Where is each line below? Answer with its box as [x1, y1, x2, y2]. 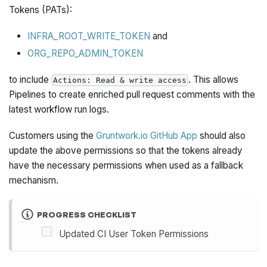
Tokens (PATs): [9, 4, 73, 16]
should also [197, 129, 246, 141]
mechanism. [9, 174, 59, 186]
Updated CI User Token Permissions [58, 228, 209, 240]
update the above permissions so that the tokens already [9, 144, 243, 156]
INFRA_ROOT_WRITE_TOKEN [27, 30, 150, 42]
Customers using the [9, 129, 97, 141]
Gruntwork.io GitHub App [96, 129, 198, 141]
